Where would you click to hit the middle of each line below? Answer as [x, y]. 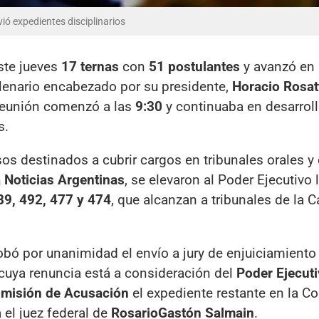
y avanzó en [277, 67]
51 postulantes [194, 67]
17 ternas [90, 67]
